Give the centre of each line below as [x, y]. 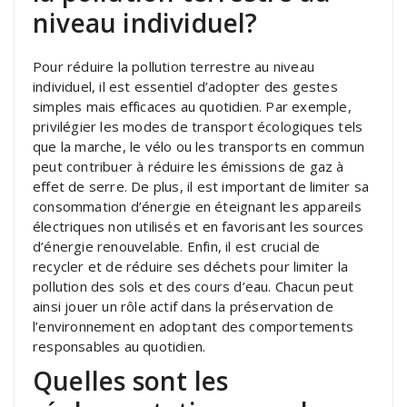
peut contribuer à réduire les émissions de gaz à [189, 166]
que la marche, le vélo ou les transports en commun [199, 146]
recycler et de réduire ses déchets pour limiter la [191, 266]
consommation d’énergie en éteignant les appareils [197, 206]
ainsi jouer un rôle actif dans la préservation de [183, 306]
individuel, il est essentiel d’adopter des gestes [185, 86]
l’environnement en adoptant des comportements [194, 326]
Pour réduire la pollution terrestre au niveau [174, 66]
